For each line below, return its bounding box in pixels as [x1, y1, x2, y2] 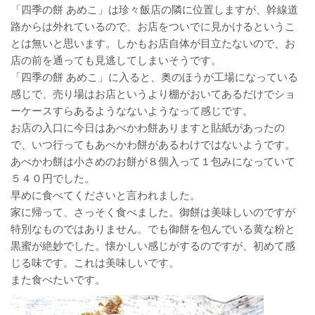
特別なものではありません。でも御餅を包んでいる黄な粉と [11, 223, 295, 235]
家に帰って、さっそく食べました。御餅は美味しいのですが [11, 206, 295, 218]
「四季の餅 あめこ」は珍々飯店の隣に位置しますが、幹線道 [11, 4, 298, 15]
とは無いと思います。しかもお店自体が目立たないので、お [11, 37, 295, 49]
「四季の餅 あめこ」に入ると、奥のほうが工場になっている [11, 71, 298, 83]
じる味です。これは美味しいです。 [11, 257, 179, 269]
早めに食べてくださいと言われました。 [11, 189, 200, 201]
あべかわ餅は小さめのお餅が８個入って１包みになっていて [11, 155, 295, 167]
